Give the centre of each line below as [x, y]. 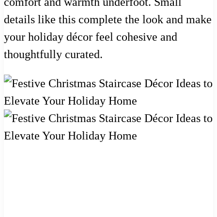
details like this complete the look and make [108, 19]
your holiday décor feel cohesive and [91, 37]
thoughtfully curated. [53, 54]
